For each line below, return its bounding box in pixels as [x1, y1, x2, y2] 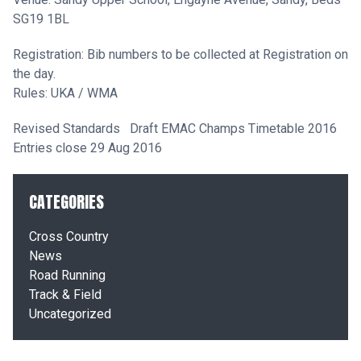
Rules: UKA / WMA [13, 85, 118, 101]
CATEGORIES [29, 189, 104, 214]
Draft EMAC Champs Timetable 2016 [130, 121, 337, 136]
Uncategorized [29, 306, 111, 322]
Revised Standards [13, 121, 120, 136]
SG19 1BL [13, 11, 69, 27]
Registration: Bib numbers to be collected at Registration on [13, 47, 348, 62]
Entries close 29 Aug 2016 [13, 140, 162, 156]
